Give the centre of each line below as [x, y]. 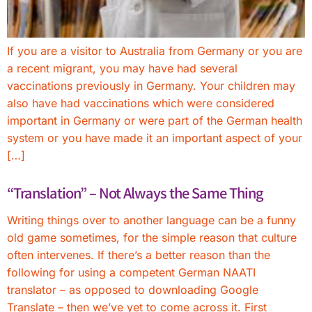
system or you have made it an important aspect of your [155, 138]
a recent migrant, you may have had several [122, 68]
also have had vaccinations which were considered [141, 103]
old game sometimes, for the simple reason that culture [152, 237]
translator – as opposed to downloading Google [133, 289]
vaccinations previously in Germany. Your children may [151, 85]
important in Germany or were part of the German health [155, 120]
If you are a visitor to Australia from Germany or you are [155, 50]
